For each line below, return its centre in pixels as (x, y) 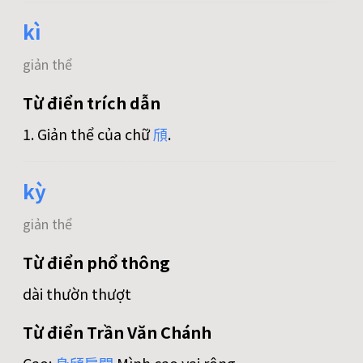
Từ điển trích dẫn (92, 103)
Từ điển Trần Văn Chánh (117, 332)
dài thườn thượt (77, 294)
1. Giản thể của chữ (88, 134)
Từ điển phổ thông (96, 263)
